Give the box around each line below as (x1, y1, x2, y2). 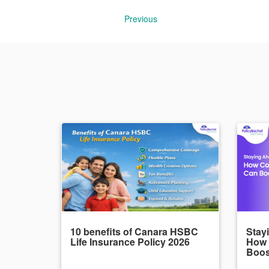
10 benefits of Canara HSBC (70, 225, 198, 238)
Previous (124, 13, 157, 25)
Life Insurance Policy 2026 (70, 235, 190, 249)
